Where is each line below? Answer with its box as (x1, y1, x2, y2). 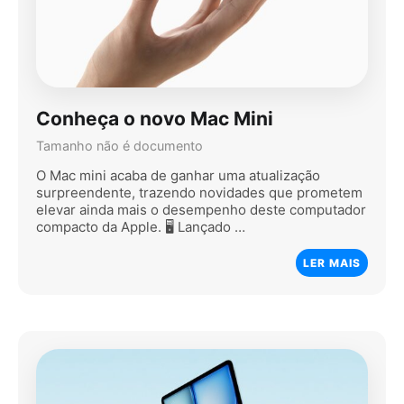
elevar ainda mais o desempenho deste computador (36, 201, 366, 219)
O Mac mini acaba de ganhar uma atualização (36, 167, 320, 185)
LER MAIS (303, 256, 361, 271)
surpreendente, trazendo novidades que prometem (36, 184, 363, 202)
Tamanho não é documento (36, 138, 203, 154)
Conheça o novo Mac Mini (36, 106, 273, 130)
